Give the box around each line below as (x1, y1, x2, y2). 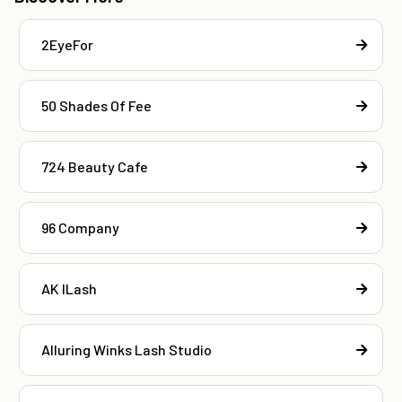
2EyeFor (41, 36, 93, 54)
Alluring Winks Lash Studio (41, 341, 212, 359)
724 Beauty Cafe (41, 158, 148, 176)
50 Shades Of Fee (41, 97, 152, 115)
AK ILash (41, 280, 97, 298)
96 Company (41, 219, 119, 237)
